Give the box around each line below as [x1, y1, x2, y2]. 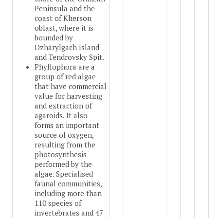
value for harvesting [35, 91, 102, 101]
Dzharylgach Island [35, 42, 99, 53]
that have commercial [35, 81, 107, 91]
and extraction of [35, 101, 92, 111]
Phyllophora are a [35, 62, 95, 72]
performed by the [35, 159, 92, 169]
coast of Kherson [35, 13, 91, 23]
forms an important [35, 120, 99, 130]
